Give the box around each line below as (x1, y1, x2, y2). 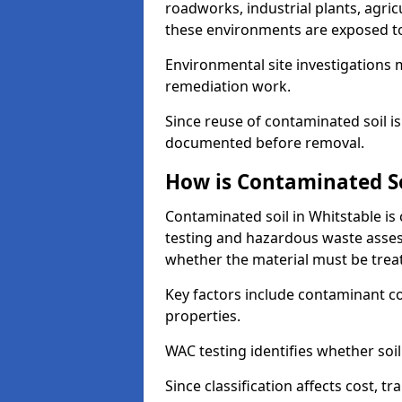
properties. (165, 306, 240, 326)
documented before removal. (165, 133, 364, 153)
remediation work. (165, 76, 291, 96)
